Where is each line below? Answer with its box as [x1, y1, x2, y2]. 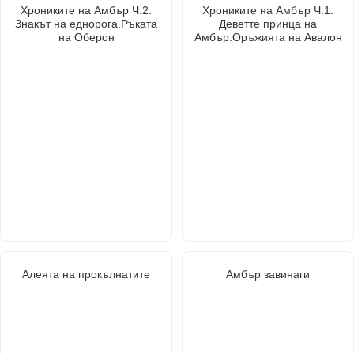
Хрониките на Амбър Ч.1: [202, 3, 333, 17]
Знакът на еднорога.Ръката [15, 17, 157, 30]
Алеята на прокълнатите [22, 267, 150, 281]
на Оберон [58, 30, 115, 43]
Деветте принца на [219, 17, 317, 30]
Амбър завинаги [226, 267, 310, 281]
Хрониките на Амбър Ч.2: [21, 3, 152, 17]
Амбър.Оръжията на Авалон [194, 30, 342, 43]
